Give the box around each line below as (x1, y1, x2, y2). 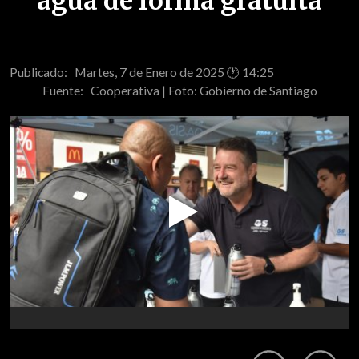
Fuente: (42, 83, 91, 98)
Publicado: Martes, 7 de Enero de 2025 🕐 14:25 (10, 64, 274, 79)
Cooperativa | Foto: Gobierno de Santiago (90, 83, 317, 98)
